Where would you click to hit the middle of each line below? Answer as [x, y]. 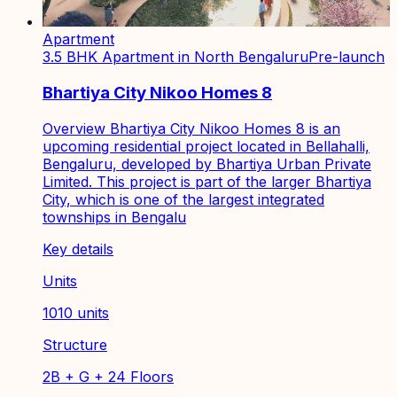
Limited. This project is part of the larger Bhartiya [207, 181]
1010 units [76, 312]
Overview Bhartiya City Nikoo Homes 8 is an [191, 128]
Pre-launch [346, 57]
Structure [75, 344]
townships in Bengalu [114, 217]
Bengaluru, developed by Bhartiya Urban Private [207, 163]
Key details [78, 249]
